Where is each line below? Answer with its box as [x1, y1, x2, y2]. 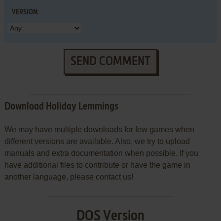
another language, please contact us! [4, 172, 133, 181]
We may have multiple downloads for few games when [4, 125, 194, 134]
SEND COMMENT [70, 55, 150, 68]
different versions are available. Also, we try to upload [4, 137, 190, 146]
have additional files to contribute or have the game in [4, 160, 190, 169]
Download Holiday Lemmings [4, 102, 118, 112]
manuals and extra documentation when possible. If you [4, 148, 198, 157]
